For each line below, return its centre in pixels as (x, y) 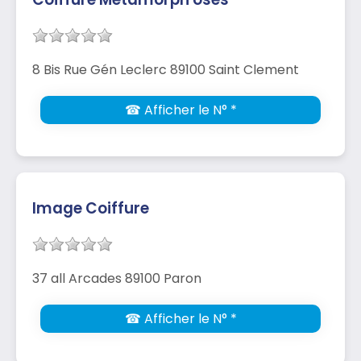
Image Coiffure (91, 208)
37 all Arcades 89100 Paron (117, 278)
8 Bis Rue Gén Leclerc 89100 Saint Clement (166, 69)
